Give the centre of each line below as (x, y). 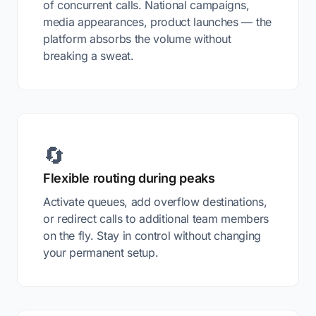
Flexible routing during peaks (129, 178)
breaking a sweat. (89, 56)
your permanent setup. (101, 253)
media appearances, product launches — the (157, 22)
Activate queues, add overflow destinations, (155, 202)
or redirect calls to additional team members (156, 219)
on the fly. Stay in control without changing (152, 236)
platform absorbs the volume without (137, 39)
